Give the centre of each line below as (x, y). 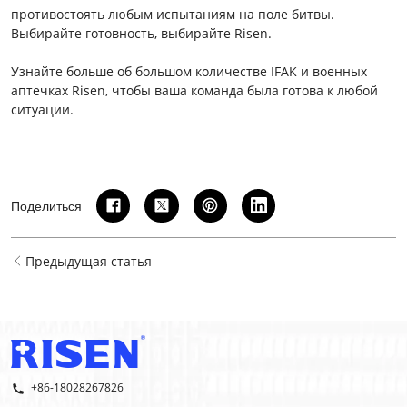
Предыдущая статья (89, 261)
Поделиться (46, 205)
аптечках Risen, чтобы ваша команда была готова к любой (194, 90)
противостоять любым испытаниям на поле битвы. (173, 14)
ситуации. (42, 109)
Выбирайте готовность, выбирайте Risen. (141, 33)
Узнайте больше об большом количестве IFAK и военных (189, 71)
